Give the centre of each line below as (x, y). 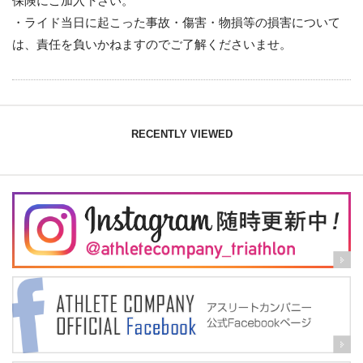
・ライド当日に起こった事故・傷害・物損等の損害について (176, 22)
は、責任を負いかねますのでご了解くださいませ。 (152, 44)
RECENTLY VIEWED (181, 134)
